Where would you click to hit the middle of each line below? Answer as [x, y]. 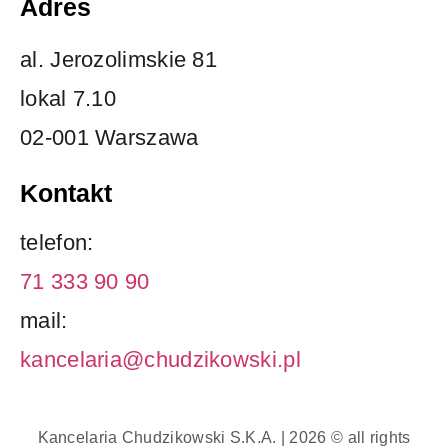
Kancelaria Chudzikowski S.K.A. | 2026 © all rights [224, 437]
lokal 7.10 [68, 99]
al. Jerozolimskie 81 [118, 60]
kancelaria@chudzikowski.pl [160, 360]
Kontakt [66, 193]
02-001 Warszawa [109, 138]
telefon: [57, 243]
